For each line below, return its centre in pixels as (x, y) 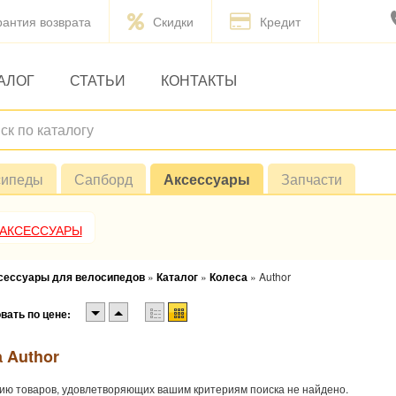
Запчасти (312, 179)
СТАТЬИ (97, 80)
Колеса (228, 277)
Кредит (280, 21)
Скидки (173, 21)
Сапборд (103, 179)
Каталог (177, 277)
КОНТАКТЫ (198, 80)
